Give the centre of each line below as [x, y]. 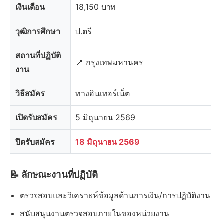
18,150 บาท [96, 7]
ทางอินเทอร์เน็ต [103, 93]
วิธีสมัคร [30, 93]
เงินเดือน [30, 7]
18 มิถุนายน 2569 [108, 142]
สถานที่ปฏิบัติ [38, 55]
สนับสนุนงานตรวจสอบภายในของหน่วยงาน [94, 213]
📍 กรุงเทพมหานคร [109, 62]
